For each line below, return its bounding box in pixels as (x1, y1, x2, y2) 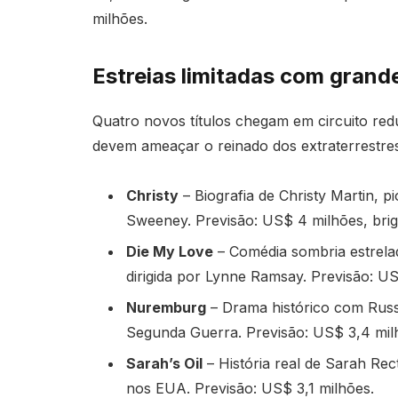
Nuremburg (125, 298, 206, 317)
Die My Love (125, 243, 213, 261)
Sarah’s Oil (125, 354, 203, 373)
